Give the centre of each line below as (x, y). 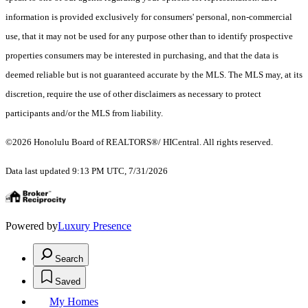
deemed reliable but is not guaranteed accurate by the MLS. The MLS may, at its (154, 75)
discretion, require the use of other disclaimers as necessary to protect (133, 94)
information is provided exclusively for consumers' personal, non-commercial (149, 17)
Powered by (32, 226)
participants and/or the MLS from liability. (84, 113)
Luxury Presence (95, 226)
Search (69, 259)
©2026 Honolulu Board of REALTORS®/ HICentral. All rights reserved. (140, 142)
